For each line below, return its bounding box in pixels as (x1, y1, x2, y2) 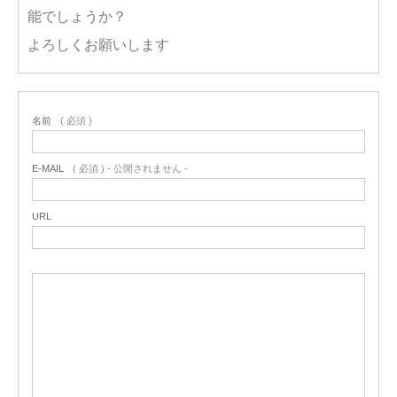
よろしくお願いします (27, 37, 169, 53)
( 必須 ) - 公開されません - (73, 163, 188, 175)
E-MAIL (32, 163, 64, 175)
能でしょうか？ (27, 9, 127, 25)
